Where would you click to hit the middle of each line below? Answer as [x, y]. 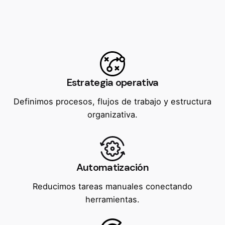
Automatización [113, 167]
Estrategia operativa [113, 83]
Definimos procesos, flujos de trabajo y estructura [113, 102]
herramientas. [113, 200]
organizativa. [113, 115]
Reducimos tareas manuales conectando [113, 187]
